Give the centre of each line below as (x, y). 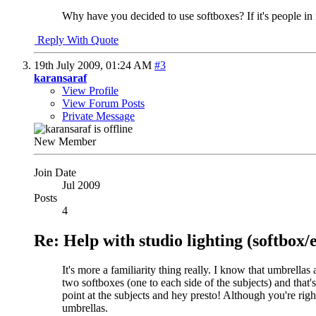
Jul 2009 (81, 185)
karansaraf (60, 78)
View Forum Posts (103, 103)
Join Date (55, 172)
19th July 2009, (70, 65)
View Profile (90, 90)
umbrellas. (85, 308)
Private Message (98, 116)
